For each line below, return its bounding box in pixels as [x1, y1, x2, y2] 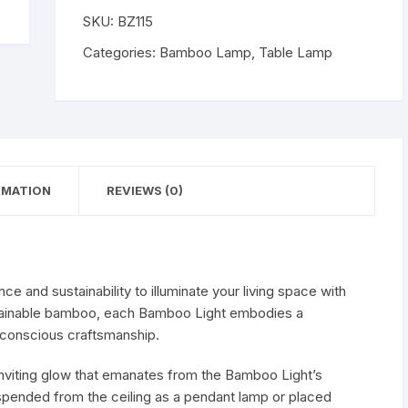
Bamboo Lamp [159, 44, 252, 61]
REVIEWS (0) [107, 183, 183, 198]
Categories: [83, 44, 160, 61]
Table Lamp [259, 44, 333, 61]
